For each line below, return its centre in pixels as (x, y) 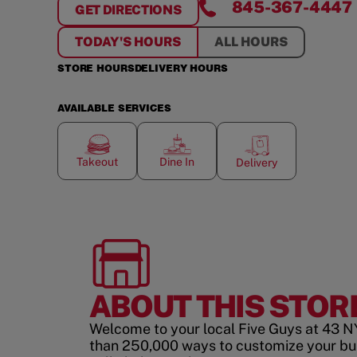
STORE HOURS (96, 68)
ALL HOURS (251, 42)
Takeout (97, 162)
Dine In (177, 162)
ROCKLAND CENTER (219, 18)
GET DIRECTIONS (128, 10)
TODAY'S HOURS (128, 42)
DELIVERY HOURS (181, 68)
